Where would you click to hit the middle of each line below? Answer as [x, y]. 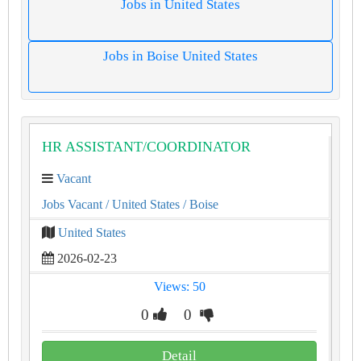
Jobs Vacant [72, 204]
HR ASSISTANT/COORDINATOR [146, 147]
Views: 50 [179, 286]
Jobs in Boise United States [180, 56]
